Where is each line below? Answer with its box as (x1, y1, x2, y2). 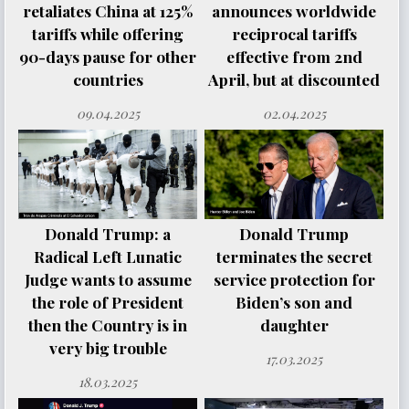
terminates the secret (215, 246, 372, 267)
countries (72, 68, 143, 90)
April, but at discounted (208, 68, 381, 90)
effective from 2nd (225, 46, 362, 68)
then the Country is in (28, 314, 188, 336)
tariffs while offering (32, 23, 184, 45)
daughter (259, 314, 329, 336)
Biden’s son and (236, 291, 353, 313)
